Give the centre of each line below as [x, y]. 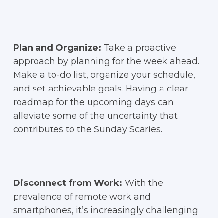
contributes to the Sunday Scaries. [87, 129]
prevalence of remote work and [82, 197]
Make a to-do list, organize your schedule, [104, 75]
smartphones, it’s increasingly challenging [105, 210]
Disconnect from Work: [67, 183]
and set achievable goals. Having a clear [100, 89]
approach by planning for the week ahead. [106, 61]
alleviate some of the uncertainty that [95, 116]
